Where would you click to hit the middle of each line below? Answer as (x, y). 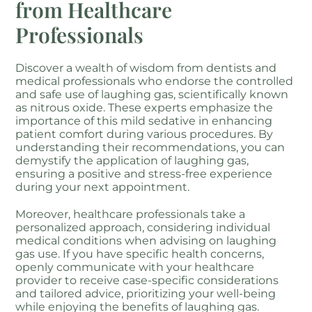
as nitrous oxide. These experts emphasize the (145, 108)
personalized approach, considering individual (143, 228)
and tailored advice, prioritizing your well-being (146, 294)
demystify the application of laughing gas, (132, 161)
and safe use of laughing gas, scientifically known (152, 95)
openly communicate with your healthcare (135, 267)
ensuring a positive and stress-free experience (144, 174)
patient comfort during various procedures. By (145, 134)
